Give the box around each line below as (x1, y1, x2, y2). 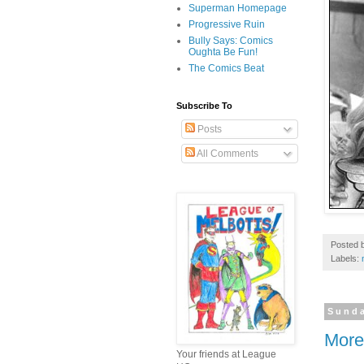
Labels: (331, 253, 362, 263)
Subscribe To (176, 101, 232, 111)
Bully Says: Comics (188, 35, 273, 47)
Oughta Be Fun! (188, 46, 258, 58)
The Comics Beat (188, 63, 264, 75)
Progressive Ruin (188, 19, 265, 31)
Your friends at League (176, 349, 276, 361)
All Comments (195, 148, 258, 160)
